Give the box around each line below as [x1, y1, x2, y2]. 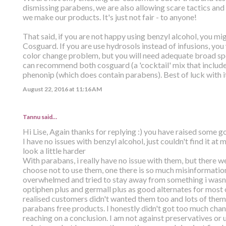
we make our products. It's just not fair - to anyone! [22, 12, 197, 22]
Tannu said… [22, 112, 57, 121]
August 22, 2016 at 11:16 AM [22, 85, 102, 93]
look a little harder [22, 145, 86, 155]
